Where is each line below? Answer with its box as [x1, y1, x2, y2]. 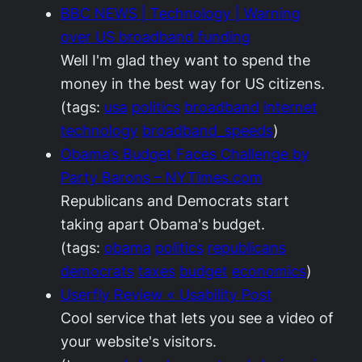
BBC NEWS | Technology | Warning [61, 5, 301, 22]
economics [232, 263, 306, 280]
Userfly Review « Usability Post [61, 286, 272, 303]
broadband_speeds [142, 122, 273, 139]
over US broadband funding [61, 28, 250, 45]
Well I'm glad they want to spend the [61, 52, 310, 69]
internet [263, 99, 318, 116]
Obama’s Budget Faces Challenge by [61, 145, 309, 162]
